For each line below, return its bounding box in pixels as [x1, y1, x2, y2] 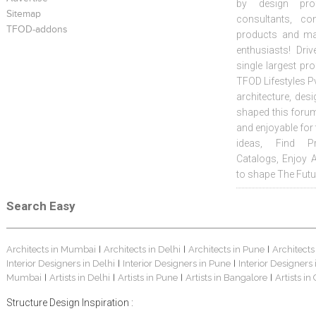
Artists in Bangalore [185, 272, 267, 284]
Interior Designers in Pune [122, 258, 231, 269]
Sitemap [6, 9, 41, 20]
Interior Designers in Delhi [6, 258, 115, 269]
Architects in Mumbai [6, 244, 96, 255]
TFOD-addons [6, 25, 68, 35]
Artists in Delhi [49, 272, 110, 284]
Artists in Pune [117, 272, 178, 284]
